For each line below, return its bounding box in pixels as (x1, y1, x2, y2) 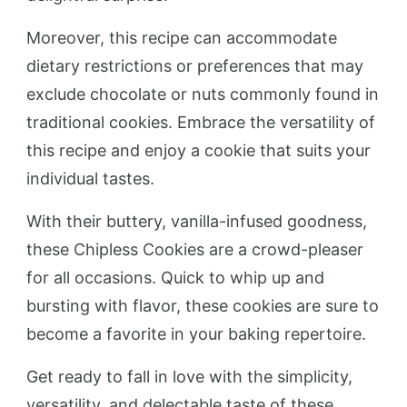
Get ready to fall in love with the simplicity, (26, 366, 352, 386)
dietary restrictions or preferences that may (26, 55, 363, 75)
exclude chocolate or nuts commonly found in (26, 84, 379, 104)
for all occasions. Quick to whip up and (26, 267, 324, 287)
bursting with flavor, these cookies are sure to (26, 295, 379, 315)
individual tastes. (26, 168, 154, 188)
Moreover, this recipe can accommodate (26, 27, 337, 47)
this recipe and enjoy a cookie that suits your (26, 140, 371, 160)
